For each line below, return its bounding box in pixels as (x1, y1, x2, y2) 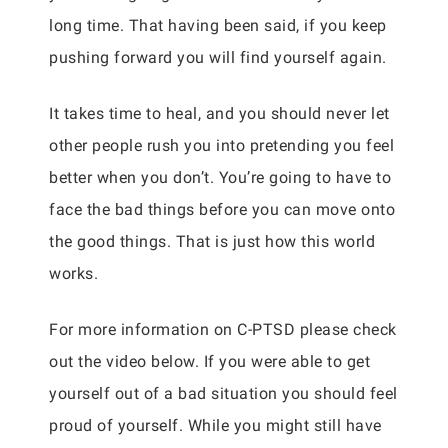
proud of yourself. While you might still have (49, 416, 382, 435)
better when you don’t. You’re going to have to (49, 168, 391, 187)
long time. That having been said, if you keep (49, 16, 387, 35)
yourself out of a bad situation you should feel (49, 384, 398, 403)
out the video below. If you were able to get (49, 352, 370, 371)
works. (49, 264, 98, 283)
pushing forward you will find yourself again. (49, 48, 387, 67)
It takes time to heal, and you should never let (49, 104, 390, 123)
